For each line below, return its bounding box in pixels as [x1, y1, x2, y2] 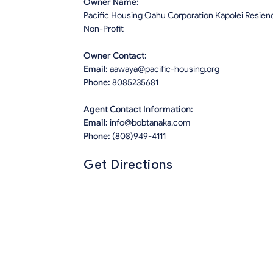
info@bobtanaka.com [110, 118, 190, 129]
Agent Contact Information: [83, 104, 193, 115]
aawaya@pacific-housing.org [110, 64, 219, 75]
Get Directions [83, 157, 172, 173]
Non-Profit [83, 24, 124, 35]
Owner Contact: [83, 51, 147, 62]
